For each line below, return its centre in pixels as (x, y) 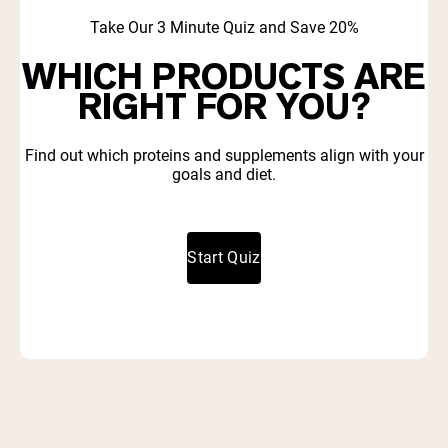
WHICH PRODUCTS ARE (224, 77)
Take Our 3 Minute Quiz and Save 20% (224, 28)
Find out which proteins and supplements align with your (224, 156)
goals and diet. (224, 175)
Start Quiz (224, 257)
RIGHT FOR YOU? (224, 107)
